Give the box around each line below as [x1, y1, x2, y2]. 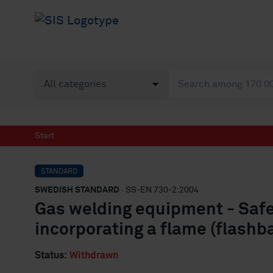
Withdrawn [69, 250, 118, 260]
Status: [35, 250, 67, 260]
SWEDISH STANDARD [35, 186, 119, 194]
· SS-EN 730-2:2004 [119, 186, 199, 194]
